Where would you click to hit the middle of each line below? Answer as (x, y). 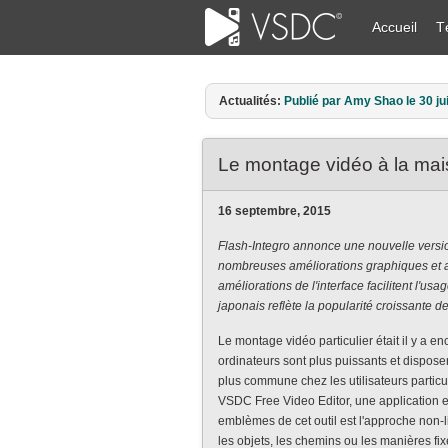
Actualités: (250, 101)
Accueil (394, 27)
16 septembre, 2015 (274, 211)
